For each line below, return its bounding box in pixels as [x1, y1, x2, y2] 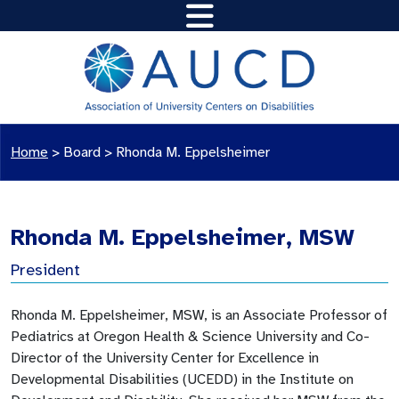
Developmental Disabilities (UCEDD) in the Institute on [11, 370, 354, 388]
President [11, 259, 80, 280]
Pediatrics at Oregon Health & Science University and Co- [11, 327, 370, 346]
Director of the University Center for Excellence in [11, 348, 319, 367]
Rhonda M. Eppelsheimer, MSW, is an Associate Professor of [11, 305, 387, 324]
